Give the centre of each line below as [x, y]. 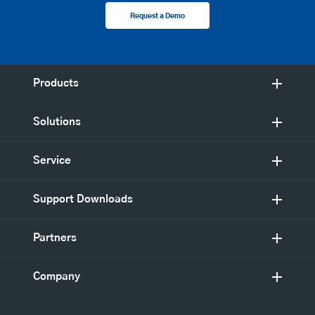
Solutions [57, 122]
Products [56, 84]
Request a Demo [157, 17]
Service [52, 161]
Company [57, 277]
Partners [55, 238]
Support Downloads [83, 200]
